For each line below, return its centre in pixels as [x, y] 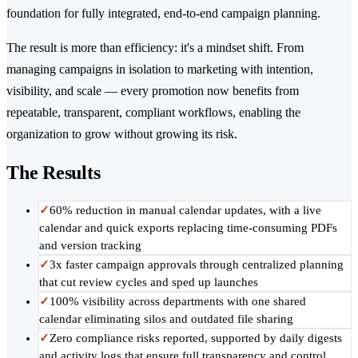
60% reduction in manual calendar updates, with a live [185, 210]
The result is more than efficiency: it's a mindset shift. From [155, 47]
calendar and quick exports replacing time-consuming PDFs [188, 227]
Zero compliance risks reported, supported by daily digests [196, 338]
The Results [54, 172]
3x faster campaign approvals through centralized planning [197, 264]
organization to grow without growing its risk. [122, 133]
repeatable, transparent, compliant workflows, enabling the [153, 112]
